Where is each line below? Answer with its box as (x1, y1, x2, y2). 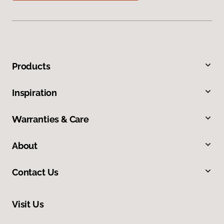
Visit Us (12, 199, 44, 210)
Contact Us (12, 167, 59, 178)
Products (12, 61, 50, 72)
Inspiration (12, 87, 57, 98)
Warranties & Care (12, 114, 89, 125)
